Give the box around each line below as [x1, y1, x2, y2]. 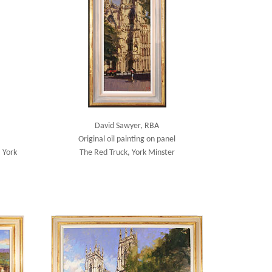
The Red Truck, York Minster [79, 148, 175, 157]
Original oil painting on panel [78, 135, 176, 144]
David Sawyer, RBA [95, 121, 160, 131]
